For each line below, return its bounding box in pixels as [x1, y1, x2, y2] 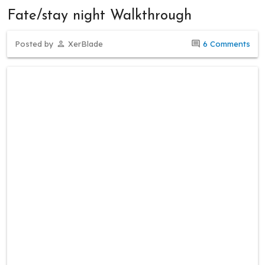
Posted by [15, 38, 56, 49]
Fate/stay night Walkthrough [7, 9, 192, 23]
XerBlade [68, 38, 103, 49]
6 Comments [203, 38, 250, 49]
